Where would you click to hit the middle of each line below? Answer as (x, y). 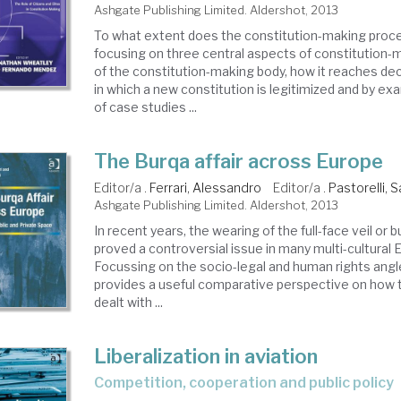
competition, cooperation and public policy (249, 383)
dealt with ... (129, 302)
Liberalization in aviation (206, 356)
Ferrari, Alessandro (206, 188)
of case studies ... (146, 107)
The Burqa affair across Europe (239, 161)
